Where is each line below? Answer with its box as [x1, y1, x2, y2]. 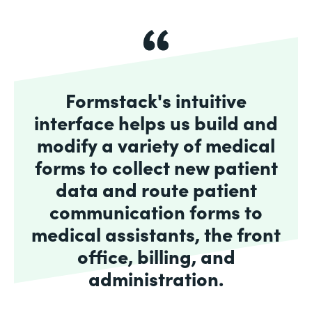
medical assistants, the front [31, 219, 281, 247]
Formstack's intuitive [65, 86, 247, 113]
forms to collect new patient [34, 153, 278, 180]
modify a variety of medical [37, 130, 275, 157]
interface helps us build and [34, 108, 278, 135]
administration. [88, 264, 224, 291]
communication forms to [49, 197, 263, 224]
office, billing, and [77, 242, 235, 269]
